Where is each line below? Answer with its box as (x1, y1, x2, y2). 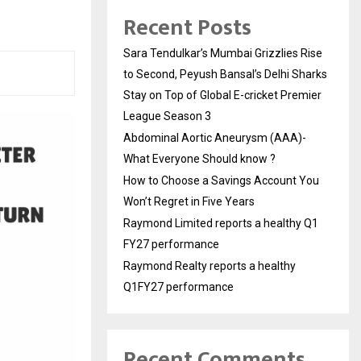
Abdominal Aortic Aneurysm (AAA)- (123, 131, 306, 144)
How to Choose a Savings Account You (123, 173, 319, 187)
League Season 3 (123, 109, 211, 122)
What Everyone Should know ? (123, 151, 276, 165)
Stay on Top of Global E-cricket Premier (123, 88, 322, 102)
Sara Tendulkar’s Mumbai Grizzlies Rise (123, 46, 322, 60)
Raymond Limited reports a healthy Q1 (123, 216, 318, 230)
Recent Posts (123, 8, 251, 47)
